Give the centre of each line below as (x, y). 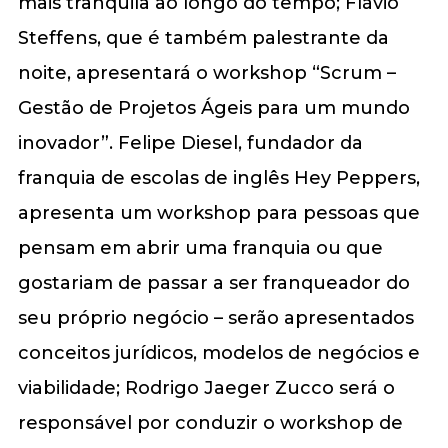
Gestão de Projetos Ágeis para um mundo (213, 107)
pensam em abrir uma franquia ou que (200, 247)
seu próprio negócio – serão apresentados (215, 317)
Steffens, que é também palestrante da (203, 37)
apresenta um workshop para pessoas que (218, 212)
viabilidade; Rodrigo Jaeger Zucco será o (206, 387)
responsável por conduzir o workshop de (210, 422)
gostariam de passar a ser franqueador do (213, 282)
